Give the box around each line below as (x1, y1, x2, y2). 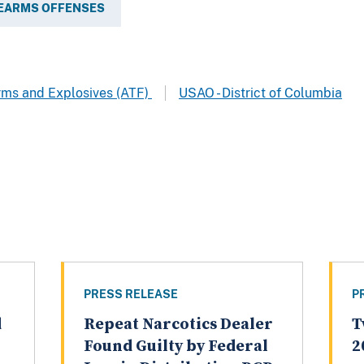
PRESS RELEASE (83, 288, 178, 301)
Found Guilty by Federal (83, 336, 268, 357)
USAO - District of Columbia (179, 84, 342, 101)
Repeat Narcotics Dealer (83, 314, 273, 336)
